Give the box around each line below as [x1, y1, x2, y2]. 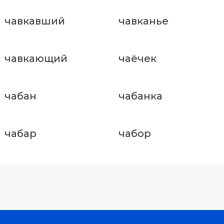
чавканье [118, 15, 168, 27]
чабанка [118, 90, 162, 102]
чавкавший [4, 15, 65, 27]
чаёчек [118, 52, 156, 65]
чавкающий [4, 52, 67, 65]
